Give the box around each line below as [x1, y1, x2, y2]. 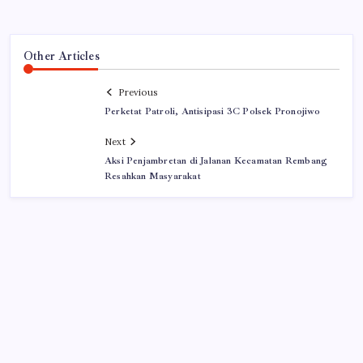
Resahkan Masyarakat [105, 169, 201, 182]
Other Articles [23, 49, 100, 64]
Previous [118, 86, 157, 98]
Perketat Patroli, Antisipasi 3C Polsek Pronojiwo [105, 105, 321, 117]
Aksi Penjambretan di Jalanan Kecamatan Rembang [105, 154, 328, 167]
